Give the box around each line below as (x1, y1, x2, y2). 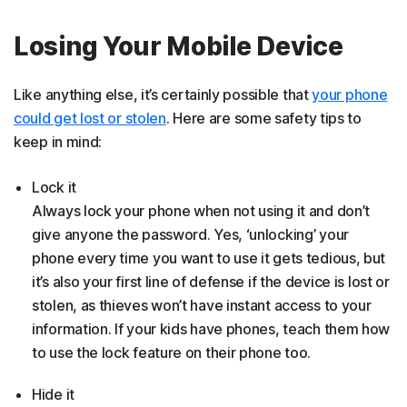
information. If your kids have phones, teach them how (32, 320, 391, 339)
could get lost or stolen (14, 109, 166, 128)
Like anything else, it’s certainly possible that (14, 85, 313, 104)
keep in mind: (14, 133, 103, 152)
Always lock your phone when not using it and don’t (32, 202, 371, 221)
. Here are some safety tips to (165, 109, 362, 128)
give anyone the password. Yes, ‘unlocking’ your (32, 225, 349, 244)
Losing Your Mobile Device (14, 31, 343, 63)
